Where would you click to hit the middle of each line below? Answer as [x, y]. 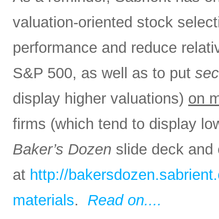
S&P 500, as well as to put [104, 73]
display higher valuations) [100, 98]
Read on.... [125, 200]
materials [44, 200]
